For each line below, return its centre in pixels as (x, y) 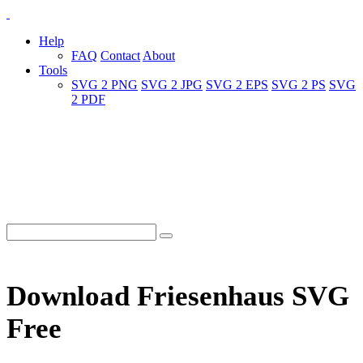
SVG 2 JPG (172, 85)
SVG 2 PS (299, 85)
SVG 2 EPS (237, 85)
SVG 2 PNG (105, 85)
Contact (120, 56)
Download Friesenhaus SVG (178, 297)
